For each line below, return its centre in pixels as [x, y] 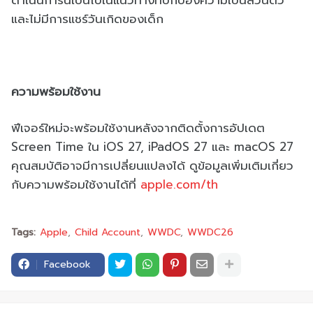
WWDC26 [210, 232]
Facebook [67, 264]
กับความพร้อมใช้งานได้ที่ [76, 184]
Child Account [108, 232]
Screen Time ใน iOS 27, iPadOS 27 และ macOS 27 [152, 146]
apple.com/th [179, 184]
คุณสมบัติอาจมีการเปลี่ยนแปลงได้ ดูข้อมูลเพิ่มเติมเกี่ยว [152, 165]
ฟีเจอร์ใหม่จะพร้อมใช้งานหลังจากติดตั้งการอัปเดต [138, 128]
